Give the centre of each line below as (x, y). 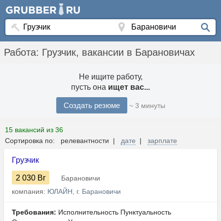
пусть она (90, 87)
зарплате (162, 141)
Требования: (34, 212)
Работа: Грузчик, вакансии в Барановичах (99, 53)
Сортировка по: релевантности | (63, 141)
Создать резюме (92, 106)
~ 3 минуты (147, 106)
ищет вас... (129, 87)
